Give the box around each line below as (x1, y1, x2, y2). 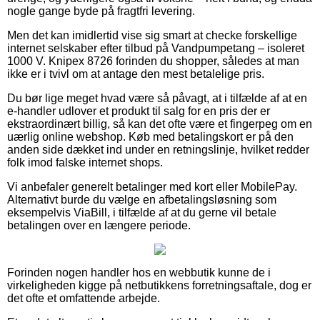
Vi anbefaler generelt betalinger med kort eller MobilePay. (7, 180, 297, 193)
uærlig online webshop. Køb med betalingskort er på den (7, 130, 294, 143)
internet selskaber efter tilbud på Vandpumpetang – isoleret (7, 41, 304, 54)
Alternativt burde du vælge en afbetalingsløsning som (7, 193, 276, 206)
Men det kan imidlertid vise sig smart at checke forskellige (7, 29, 297, 41)
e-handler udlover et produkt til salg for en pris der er (7, 104, 270, 117)
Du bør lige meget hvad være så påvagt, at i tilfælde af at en (7, 91, 307, 104)
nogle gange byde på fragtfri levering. (7, 4, 195, 17)
